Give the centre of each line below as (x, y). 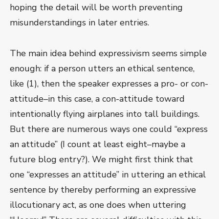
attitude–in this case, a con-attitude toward (97, 99)
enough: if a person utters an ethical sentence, (102, 69)
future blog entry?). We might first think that (101, 160)
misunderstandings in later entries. (79, 23)
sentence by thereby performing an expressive (103, 190)
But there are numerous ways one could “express (109, 129)
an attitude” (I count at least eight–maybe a (98, 144)
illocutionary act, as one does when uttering (98, 205)
